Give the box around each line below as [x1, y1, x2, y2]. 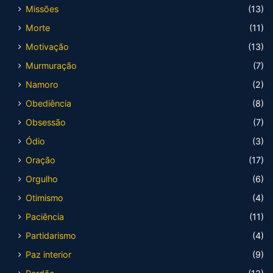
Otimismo [26, 193, 63, 203]
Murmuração [26, 60, 77, 71]
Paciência [26, 211, 64, 222]
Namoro [26, 79, 58, 90]
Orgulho [26, 174, 58, 184]
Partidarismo [26, 230, 76, 241]
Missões [26, 4, 58, 14]
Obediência [26, 98, 71, 108]
